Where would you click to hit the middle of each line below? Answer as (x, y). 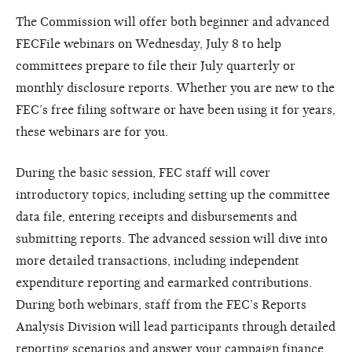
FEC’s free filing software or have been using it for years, (176, 110)
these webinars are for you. (92, 132)
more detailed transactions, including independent (158, 260)
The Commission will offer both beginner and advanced (172, 22)
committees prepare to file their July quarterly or (156, 66)
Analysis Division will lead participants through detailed (176, 326)
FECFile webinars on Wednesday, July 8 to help (148, 44)
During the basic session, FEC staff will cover (143, 172)
